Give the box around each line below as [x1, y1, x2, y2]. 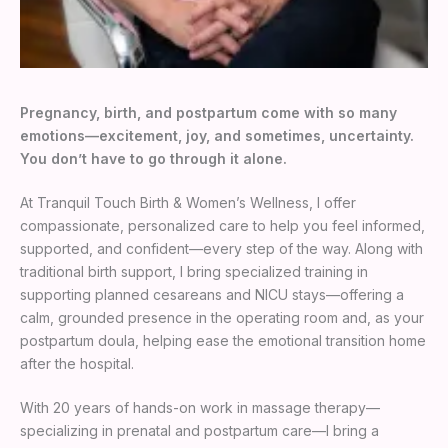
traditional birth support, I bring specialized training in [20, 262, 368, 280]
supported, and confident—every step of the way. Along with [20, 239, 423, 257]
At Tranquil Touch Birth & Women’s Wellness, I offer [20, 193, 356, 211]
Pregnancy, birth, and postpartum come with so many [20, 103, 397, 121]
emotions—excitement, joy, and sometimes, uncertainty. [20, 126, 414, 144]
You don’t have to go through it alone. [20, 149, 287, 167]
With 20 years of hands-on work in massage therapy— [20, 398, 380, 416]
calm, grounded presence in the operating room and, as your [20, 308, 424, 326]
